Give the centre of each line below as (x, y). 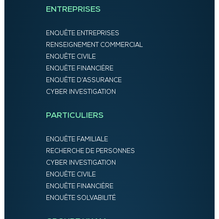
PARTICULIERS (75, 116)
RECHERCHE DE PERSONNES (90, 151)
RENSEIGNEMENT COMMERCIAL (94, 45)
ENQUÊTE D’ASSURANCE (84, 80)
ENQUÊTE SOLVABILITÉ (81, 198)
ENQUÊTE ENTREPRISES (82, 33)
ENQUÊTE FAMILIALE (77, 139)
